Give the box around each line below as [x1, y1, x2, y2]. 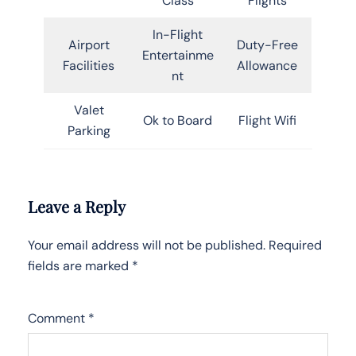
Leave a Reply [28, 195, 126, 217]
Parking [67, 122, 110, 139]
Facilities [63, 56, 114, 74]
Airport [68, 36, 110, 53]
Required [269, 236, 322, 253]
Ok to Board [143, 111, 212, 129]
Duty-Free [236, 36, 298, 53]
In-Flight [153, 25, 203, 43]
